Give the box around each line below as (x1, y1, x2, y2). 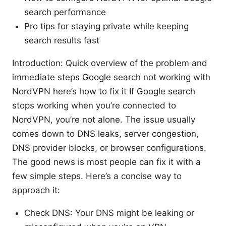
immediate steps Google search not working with (12, 72, 210, 82)
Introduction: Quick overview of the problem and (12, 58, 207, 68)
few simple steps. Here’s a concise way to (12, 171, 182, 181)
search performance (24, 7, 106, 17)
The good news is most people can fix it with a (12, 156, 201, 167)
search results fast (24, 35, 99, 45)
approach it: (12, 185, 60, 195)
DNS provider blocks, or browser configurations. (12, 142, 206, 153)
